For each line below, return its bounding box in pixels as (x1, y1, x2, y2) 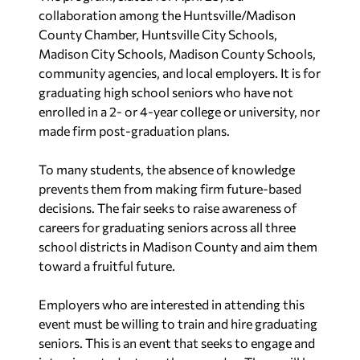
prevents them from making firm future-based (39, 180, 301, 196)
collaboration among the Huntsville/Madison (39, 6, 296, 22)
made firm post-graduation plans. (39, 122, 230, 138)
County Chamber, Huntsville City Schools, (39, 26, 277, 42)
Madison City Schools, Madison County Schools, (39, 45, 316, 61)
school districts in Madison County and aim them (39, 238, 317, 254)
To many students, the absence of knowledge (39, 161, 295, 177)
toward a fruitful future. (39, 257, 175, 273)
